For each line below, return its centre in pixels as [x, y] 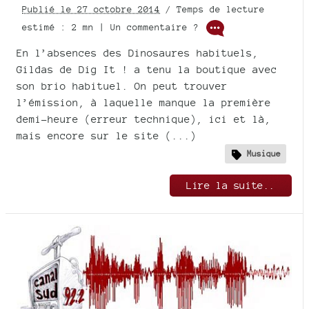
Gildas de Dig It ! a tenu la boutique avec [147, 69]
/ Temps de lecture [212, 9]
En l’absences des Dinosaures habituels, [138, 52]
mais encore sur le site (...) [107, 135]
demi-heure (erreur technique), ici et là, [144, 119]
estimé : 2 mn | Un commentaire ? [113, 27]
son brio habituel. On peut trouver [122, 86]
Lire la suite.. [231, 186]
